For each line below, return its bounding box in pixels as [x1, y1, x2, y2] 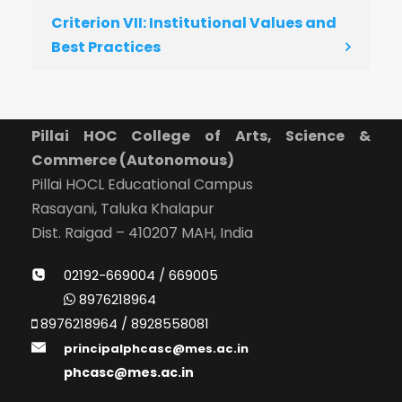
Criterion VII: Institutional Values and [51, 13, 336, 33]
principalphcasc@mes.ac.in [64, 340, 249, 357]
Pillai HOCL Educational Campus [31, 174, 253, 195]
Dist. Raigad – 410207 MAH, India [31, 223, 253, 243]
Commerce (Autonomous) [31, 150, 234, 170]
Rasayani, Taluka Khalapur [31, 198, 214, 219]
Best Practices [51, 37, 161, 57]
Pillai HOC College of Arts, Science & [31, 126, 371, 146]
